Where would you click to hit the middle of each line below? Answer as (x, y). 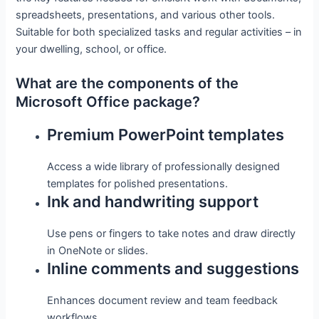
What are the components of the (127, 84)
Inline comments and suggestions (173, 269)
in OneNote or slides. (98, 251)
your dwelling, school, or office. (91, 49)
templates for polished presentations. (138, 184)
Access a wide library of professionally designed (164, 167)
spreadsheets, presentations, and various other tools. (146, 15)
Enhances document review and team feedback (163, 301)
